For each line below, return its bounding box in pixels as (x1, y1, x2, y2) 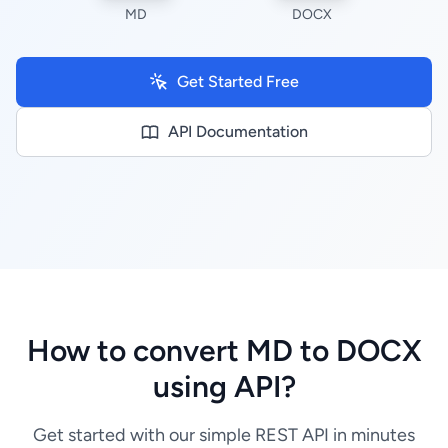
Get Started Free (177, 72, 299, 91)
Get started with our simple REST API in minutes (33, 424, 415, 446)
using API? (152, 368, 296, 405)
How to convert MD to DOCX (26, 332, 422, 369)
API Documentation (168, 122, 308, 141)
